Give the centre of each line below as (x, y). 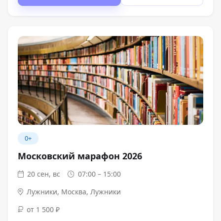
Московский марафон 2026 (80, 156)
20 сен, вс (44, 174)
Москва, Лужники (91, 192)
